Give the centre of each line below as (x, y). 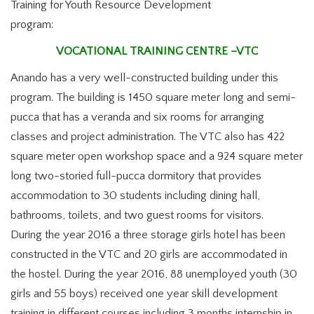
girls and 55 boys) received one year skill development (144, 293)
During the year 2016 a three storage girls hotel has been (148, 234)
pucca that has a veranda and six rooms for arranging (137, 117)
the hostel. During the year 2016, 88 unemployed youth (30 (154, 274)
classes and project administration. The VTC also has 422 (148, 136)
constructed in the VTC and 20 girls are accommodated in (149, 254)
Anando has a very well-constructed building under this (144, 77)
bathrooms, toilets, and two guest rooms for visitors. (137, 215)
